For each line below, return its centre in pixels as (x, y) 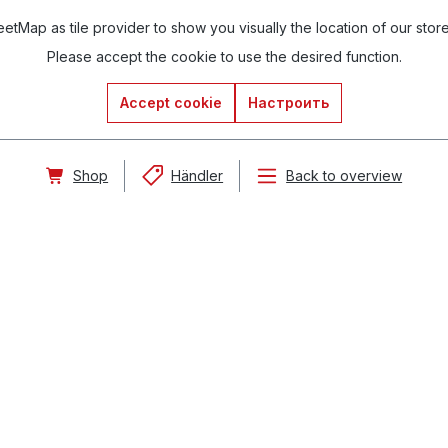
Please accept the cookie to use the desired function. (224, 56)
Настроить (288, 102)
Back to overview (344, 175)
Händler (197, 175)
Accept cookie (170, 102)
